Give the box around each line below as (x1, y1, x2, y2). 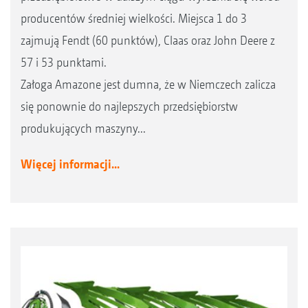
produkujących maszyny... (21, 120, 146, 135)
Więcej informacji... (21, 156, 120, 171)
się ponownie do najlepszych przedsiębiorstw (21, 98, 238, 113)
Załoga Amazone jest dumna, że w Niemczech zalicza (21, 76, 276, 91)
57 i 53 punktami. (21, 54, 107, 69)
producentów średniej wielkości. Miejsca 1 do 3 (21, 10, 247, 25)
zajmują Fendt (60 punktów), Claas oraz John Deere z (21, 32, 275, 47)
